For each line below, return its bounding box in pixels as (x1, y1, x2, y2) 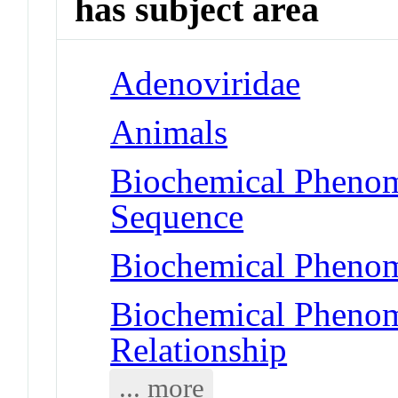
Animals (110, 112, 228, 151)
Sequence (110, 196, 244, 235)
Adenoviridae (110, 63, 301, 102)
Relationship (110, 330, 288, 369)
